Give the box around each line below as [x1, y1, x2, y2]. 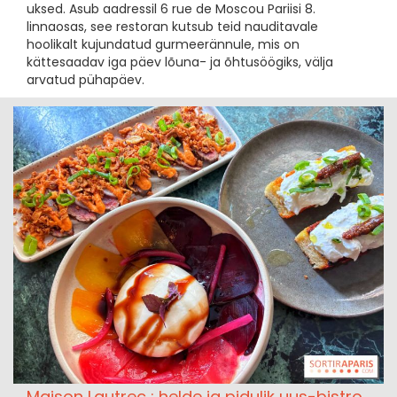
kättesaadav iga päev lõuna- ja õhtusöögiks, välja [27, 52, 333, 71]
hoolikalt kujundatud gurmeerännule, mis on [27, 35, 300, 53]
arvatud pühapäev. [27, 70, 144, 89]
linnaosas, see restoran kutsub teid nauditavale [27, 17, 318, 35]
